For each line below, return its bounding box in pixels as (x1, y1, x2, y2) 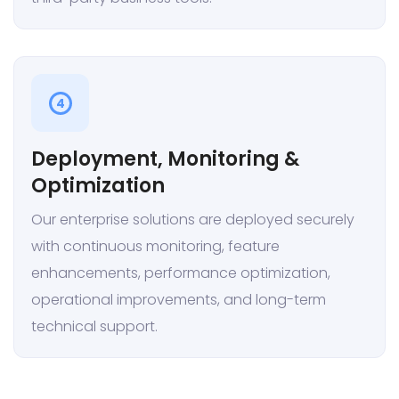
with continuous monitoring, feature (31, 236, 280, 257)
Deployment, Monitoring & (31, 145, 299, 174)
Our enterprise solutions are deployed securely (31, 209, 354, 231)
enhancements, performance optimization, (31, 263, 330, 284)
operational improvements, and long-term (31, 289, 326, 311)
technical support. (31, 316, 158, 338)
